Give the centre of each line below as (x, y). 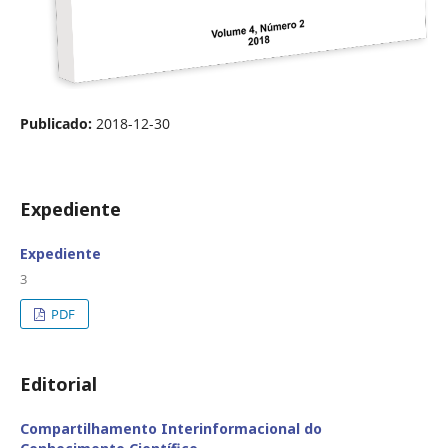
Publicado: (58, 124)
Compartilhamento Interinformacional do (171, 429)
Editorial (58, 384)
